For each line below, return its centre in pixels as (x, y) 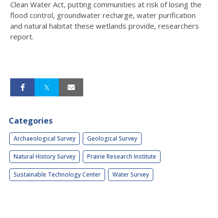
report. (22, 37)
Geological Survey (112, 139)
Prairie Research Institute (122, 157)
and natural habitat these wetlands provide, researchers (105, 26)
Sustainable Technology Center (57, 175)
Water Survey (131, 175)
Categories (31, 121)
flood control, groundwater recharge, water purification (103, 15)
